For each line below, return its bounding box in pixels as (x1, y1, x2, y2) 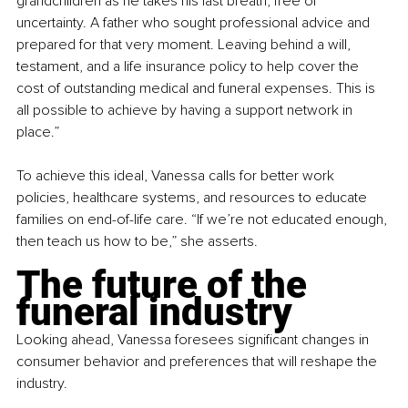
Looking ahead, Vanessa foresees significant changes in (16, 330, 372, 349)
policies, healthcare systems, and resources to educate (16, 188, 371, 207)
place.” (16, 122, 59, 141)
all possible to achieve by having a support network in (16, 100, 356, 119)
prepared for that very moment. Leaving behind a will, (16, 35, 354, 54)
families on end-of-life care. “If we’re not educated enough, (16, 209, 391, 229)
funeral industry (16, 289, 292, 334)
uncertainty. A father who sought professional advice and (16, 13, 373, 32)
